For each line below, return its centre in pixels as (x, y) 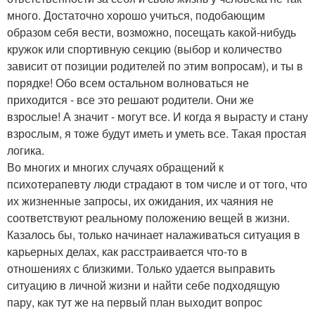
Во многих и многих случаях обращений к (115, 167)
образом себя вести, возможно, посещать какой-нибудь (152, 32)
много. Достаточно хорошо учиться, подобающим (136, 15)
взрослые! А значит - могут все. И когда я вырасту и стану (157, 116)
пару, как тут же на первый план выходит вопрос (135, 302)
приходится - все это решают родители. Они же (130, 99)
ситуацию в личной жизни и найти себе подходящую (143, 285)
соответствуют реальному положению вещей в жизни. (148, 217)
